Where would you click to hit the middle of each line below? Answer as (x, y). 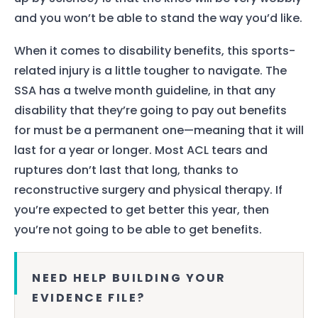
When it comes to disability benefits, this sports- (155, 50)
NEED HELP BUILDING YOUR (129, 278)
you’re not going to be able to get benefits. (138, 229)
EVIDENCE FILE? (89, 298)
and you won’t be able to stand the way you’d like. (158, 18)
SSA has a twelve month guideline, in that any (145, 90)
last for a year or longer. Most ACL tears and (141, 150)
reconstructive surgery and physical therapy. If (148, 190)
